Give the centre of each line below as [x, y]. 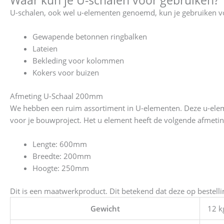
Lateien [45, 49]
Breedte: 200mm [62, 156]
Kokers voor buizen [66, 73]
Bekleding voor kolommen [78, 61]
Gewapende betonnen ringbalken [90, 37]
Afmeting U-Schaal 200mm [56, 96]
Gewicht [105, 209]
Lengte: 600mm [60, 144]
